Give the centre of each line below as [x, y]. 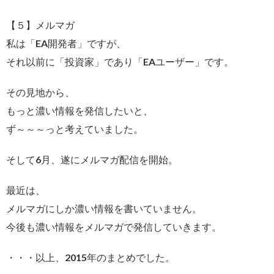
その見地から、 [40, 92]
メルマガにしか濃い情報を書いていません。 [104, 208]
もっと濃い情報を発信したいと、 [80, 110]
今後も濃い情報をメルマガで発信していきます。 [114, 226]
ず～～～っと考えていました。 [75, 128]
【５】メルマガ [40, 24]
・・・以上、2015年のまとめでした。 [91, 257]
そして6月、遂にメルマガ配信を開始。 [92, 159]
